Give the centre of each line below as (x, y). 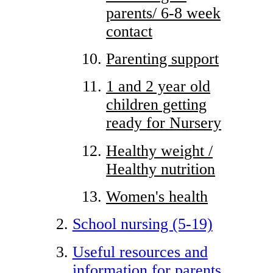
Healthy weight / (160, 151)
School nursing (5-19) (142, 224)
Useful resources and (140, 252)
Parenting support (163, 58)
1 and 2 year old (158, 87)
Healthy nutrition (161, 169)
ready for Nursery (164, 123)
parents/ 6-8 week (164, 13)
